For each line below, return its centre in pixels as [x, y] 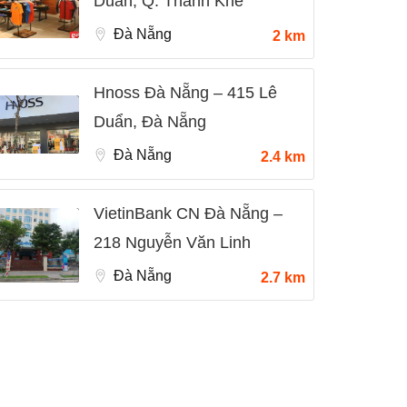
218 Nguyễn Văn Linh [172, 243]
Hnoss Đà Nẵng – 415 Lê [185, 93]
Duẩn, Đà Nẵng [150, 122]
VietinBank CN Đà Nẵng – [188, 213]
